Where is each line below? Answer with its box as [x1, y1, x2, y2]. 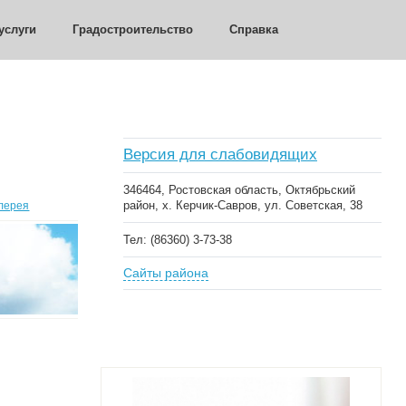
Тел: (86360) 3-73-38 [122, 233, 232, 246]
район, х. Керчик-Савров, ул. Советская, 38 [122, 198, 362, 212]
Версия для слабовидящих [122, 146, 317, 163]
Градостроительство [72, 23, 193, 36]
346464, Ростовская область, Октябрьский [122, 183, 355, 197]
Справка [229, 23, 278, 36]
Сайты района [122, 266, 208, 280]
